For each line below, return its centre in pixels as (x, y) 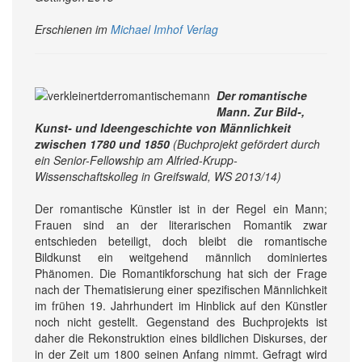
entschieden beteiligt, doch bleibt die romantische (181, 240)
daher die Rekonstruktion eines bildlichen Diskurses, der (181, 337)
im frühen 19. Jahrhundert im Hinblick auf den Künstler (181, 305)
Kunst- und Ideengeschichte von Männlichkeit (163, 127)
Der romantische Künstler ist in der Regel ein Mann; (181, 208)
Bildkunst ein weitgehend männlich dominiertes (181, 257)
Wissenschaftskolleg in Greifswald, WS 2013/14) (158, 176)
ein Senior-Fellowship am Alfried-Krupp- (136, 160)
